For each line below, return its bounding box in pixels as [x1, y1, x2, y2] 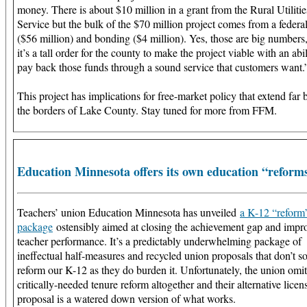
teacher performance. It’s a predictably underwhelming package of [17, 233, 302, 248]
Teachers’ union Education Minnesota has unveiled [17, 204, 240, 219]
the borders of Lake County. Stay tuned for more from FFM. [17, 102, 277, 117]
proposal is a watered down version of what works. [17, 291, 236, 306]
